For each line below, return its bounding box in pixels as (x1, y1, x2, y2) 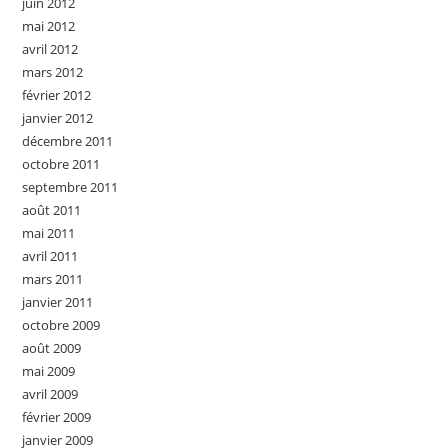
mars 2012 (22, 62, 84, 81)
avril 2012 (22, 39, 79, 58)
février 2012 (22, 85, 92, 104)
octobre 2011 (22, 154, 101, 173)
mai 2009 (22, 361, 76, 380)
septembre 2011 (22, 177, 119, 196)
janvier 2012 (22, 108, 94, 127)
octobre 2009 (22, 315, 101, 334)
